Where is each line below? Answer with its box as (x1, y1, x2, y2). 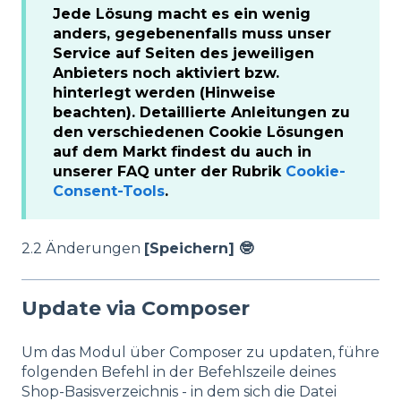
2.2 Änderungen (21, 240, 144, 258)
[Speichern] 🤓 (144, 240, 253, 258)
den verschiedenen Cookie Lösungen (53, 124, 344, 141)
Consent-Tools (53, 183, 165, 200)
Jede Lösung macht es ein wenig (53, 5, 311, 23)
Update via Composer (21, 295, 250, 320)
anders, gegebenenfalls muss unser (53, 25, 331, 43)
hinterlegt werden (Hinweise (53, 84, 276, 102)
